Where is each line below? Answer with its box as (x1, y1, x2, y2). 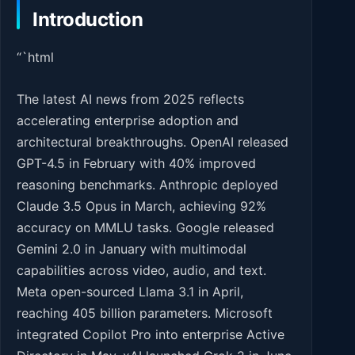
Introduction (32, 8, 143, 32)
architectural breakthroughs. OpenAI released (17, 133, 288, 150)
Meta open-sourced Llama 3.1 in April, (17, 283, 243, 300)
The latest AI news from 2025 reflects (17, 90, 244, 107)
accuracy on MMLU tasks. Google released (17, 219, 274, 235)
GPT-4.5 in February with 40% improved (17, 155, 256, 171)
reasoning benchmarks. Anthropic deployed (17, 176, 278, 193)
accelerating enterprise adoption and (17, 112, 239, 128)
